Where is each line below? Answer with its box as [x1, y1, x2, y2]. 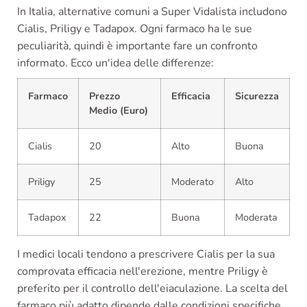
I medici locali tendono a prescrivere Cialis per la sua [17, 247, 275, 262]
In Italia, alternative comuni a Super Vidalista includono [17, 4, 287, 20]
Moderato [171, 175, 214, 189]
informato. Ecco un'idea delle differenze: [17, 56, 214, 71]
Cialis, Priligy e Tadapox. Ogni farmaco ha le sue [17, 21, 252, 37]
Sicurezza [235, 89, 279, 103]
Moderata [235, 210, 278, 225]
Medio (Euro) [89, 103, 148, 118]
